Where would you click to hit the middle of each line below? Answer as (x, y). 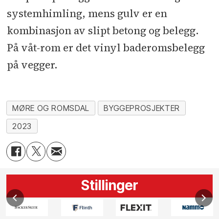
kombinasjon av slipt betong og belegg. (103, 31)
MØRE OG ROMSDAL (51, 108)
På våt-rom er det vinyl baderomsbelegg (106, 48)
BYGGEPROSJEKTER (142, 108)
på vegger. (32, 65)
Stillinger (109, 186)
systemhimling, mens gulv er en (87, 14)
